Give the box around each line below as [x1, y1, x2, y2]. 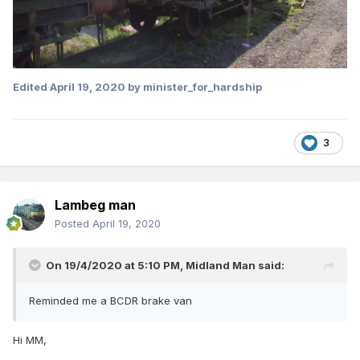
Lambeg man [55, 197, 136, 214]
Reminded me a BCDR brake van [29, 294, 192, 308]
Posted [55, 217, 92, 231]
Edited [13, 80, 50, 94]
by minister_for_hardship [125, 80, 262, 94]
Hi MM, [13, 333, 47, 347]
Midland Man [186, 259, 256, 272]
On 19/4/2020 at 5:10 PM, [46, 259, 186, 272]
